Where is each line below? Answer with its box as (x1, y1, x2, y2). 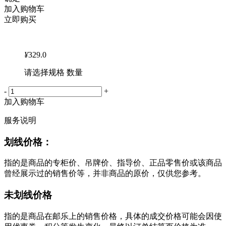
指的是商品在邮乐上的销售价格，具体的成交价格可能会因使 (4, 211, 222, 220)
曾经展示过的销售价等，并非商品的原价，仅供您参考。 (4, 169, 206, 178)
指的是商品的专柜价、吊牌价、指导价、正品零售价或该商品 (4, 158, 222, 167)
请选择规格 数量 (24, 68, 83, 77)
